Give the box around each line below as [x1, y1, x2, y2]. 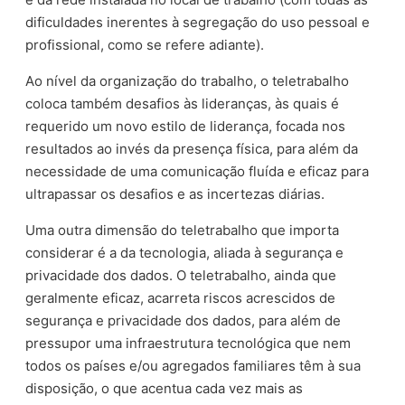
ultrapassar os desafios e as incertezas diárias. [25, 184, 325, 202]
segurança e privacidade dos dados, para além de [25, 311, 342, 329]
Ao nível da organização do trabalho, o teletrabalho [25, 71, 350, 89]
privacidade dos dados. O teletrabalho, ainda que [25, 266, 337, 284]
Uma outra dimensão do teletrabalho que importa [25, 221, 340, 239]
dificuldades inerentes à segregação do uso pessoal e [25, 13, 371, 31]
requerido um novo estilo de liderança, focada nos [25, 117, 346, 135]
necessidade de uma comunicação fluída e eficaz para [25, 162, 370, 180]
